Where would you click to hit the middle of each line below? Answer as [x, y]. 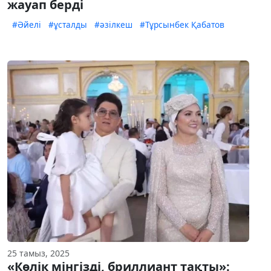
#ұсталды [68, 25]
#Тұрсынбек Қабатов [182, 25]
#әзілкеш [113, 25]
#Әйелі [27, 25]
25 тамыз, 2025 [38, 253]
